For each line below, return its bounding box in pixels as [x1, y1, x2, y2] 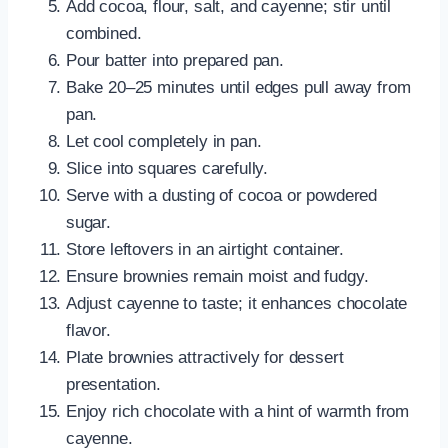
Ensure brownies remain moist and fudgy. [66, 267, 369, 287]
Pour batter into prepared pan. [66, 51, 284, 71]
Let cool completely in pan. [66, 132, 262, 152]
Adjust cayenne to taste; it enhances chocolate [66, 294, 408, 314]
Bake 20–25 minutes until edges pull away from [66, 78, 411, 98]
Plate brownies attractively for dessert [66, 348, 344, 368]
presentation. [66, 375, 161, 395]
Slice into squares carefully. [66, 159, 269, 179]
